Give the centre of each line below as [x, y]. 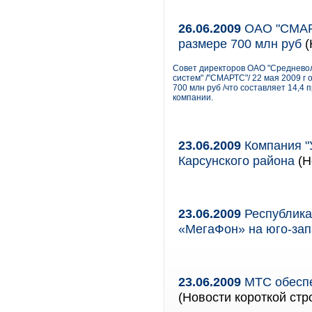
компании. [193, 97]
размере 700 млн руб [240, 44]
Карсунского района [236, 161]
